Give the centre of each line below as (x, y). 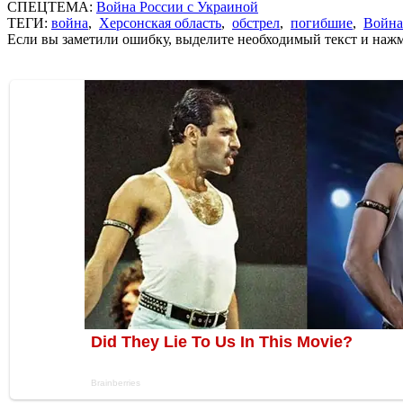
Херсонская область (160, 22)
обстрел (256, 22)
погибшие (322, 22)
